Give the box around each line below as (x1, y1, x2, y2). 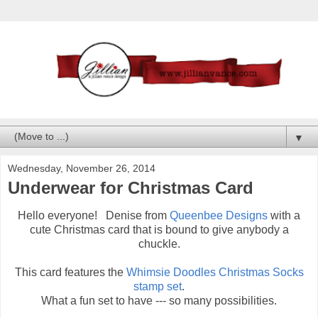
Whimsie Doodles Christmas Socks (126, 266, 304, 279)
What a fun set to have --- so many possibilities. (41, 295, 277, 307)
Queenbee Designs (170, 209, 268, 222)
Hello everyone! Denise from (18, 209, 170, 222)
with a (268, 209, 300, 222)
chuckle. (138, 238, 180, 251)
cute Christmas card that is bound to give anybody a (29, 224, 289, 236)
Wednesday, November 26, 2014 (8, 162, 155, 174)
